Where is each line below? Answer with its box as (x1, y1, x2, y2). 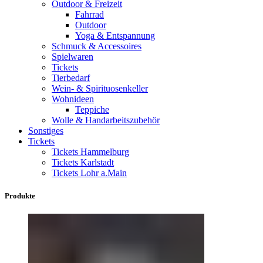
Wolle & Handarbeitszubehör (52, 114, 160, 125)
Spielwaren (52, 51, 93, 62)
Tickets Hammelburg (52, 146, 129, 157)
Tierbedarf (52, 72, 90, 83)
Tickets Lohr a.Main (52, 167, 127, 178)
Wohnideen (52, 93, 94, 104)
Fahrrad (75, 9, 104, 19)
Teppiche (75, 104, 109, 114)
